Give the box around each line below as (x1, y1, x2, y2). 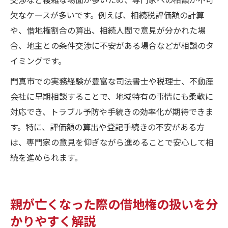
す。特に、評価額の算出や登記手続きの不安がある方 (10, 120, 205, 133)
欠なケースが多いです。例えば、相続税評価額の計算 (10, 8, 204, 21)
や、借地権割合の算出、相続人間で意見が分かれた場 (10, 23, 206, 36)
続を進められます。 (10, 151, 82, 163)
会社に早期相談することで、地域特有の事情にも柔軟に (10, 90, 213, 102)
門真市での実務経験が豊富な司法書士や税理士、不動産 (10, 74, 214, 87)
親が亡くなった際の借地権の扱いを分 (10, 194, 218, 213)
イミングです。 (10, 54, 66, 67)
